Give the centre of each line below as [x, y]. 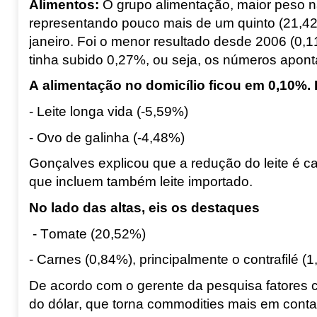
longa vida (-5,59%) [127, 111]
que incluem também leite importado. [140, 182]
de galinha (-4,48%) [123, 137]
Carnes [59, 260]
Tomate [63, 234]
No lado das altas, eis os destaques [144, 207]
